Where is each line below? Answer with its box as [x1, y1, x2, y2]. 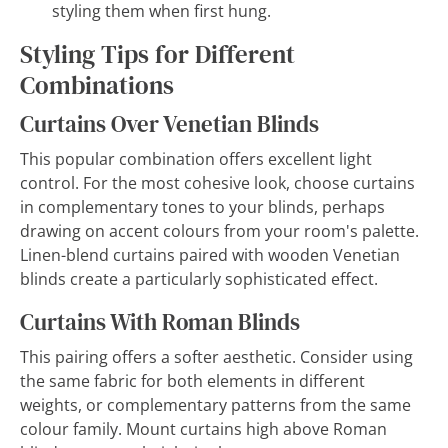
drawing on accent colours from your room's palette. [20, 220, 419, 242]
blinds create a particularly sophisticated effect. [20, 268, 378, 290]
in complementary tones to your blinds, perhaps [20, 196, 385, 218]
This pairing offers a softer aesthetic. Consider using [20, 346, 413, 368]
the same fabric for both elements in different [20, 370, 365, 392]
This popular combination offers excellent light [20, 148, 372, 170]
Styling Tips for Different [20, 38, 295, 71]
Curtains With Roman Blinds [20, 306, 300, 338]
